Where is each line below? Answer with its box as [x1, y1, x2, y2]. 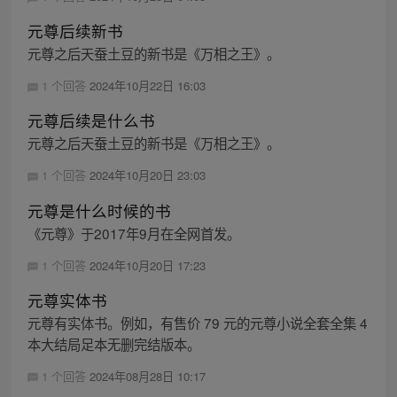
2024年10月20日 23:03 [89, 167, 206, 184]
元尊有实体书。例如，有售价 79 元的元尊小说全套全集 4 [27, 312, 368, 332]
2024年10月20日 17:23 [89, 256, 206, 274]
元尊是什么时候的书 [27, 198, 171, 222]
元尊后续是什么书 [27, 109, 155, 132]
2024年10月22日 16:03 [89, 77, 206, 95]
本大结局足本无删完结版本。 [27, 333, 200, 354]
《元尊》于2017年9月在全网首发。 [27, 222, 240, 243]
